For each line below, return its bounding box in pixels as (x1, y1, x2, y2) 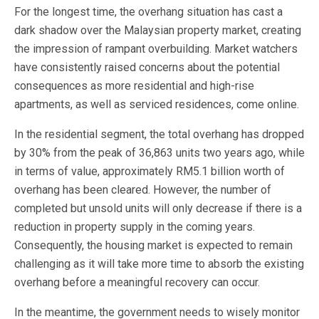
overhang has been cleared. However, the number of (14, 182, 271, 197)
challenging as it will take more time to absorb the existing (14, 256, 304, 271)
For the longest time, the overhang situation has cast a (14, 4, 283, 19)
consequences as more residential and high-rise (14, 78, 254, 93)
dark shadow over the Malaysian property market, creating (14, 23, 301, 37)
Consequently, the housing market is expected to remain (14, 238, 293, 252)
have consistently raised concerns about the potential (14, 60, 280, 74)
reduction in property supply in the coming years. (14, 219, 255, 234)
